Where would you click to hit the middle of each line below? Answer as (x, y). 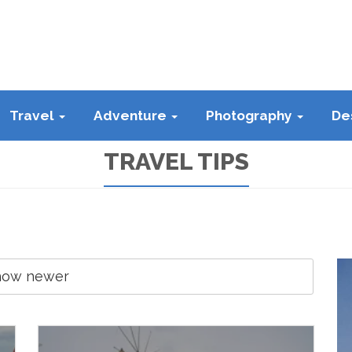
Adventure (132, 115)
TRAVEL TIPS (176, 161)
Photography (251, 115)
